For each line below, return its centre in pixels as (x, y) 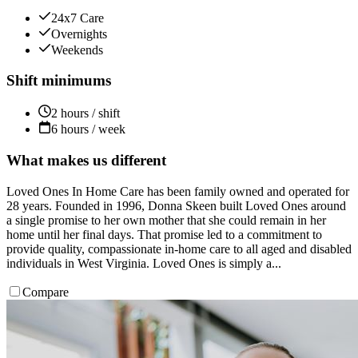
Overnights (79, 34)
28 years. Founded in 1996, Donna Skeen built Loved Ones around (176, 205)
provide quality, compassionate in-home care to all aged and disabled (179, 249)
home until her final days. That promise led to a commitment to (164, 234)
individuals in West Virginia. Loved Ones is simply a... (144, 263)
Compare (46, 292)
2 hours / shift (86, 113)
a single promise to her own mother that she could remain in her (166, 220)
